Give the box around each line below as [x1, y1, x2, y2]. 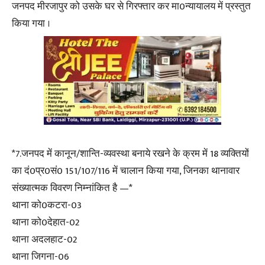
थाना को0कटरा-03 [12, 197, 82, 214]
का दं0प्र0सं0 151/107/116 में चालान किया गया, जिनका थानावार [12, 163, 240, 180]
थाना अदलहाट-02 [12, 231, 77, 248]
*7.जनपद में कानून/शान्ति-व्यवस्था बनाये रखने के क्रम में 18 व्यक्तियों [12, 146, 249, 163]
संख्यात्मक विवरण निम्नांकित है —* [12, 180, 132, 197]
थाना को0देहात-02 [12, 214, 79, 231]
